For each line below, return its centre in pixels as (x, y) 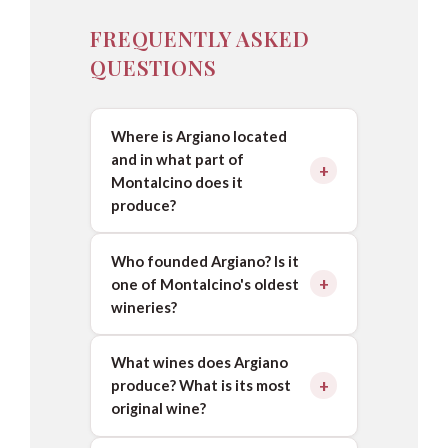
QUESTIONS (153, 67)
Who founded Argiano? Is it (204, 260)
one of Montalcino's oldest (204, 283)
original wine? (158, 408)
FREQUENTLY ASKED (200, 38)
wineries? (143, 306)
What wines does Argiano (199, 362)
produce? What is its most (200, 385)
